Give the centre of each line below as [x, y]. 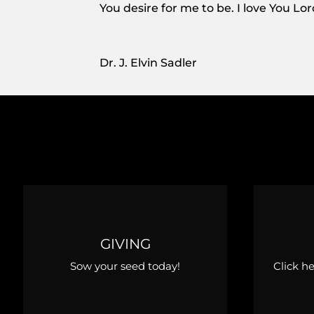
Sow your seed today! [125, 266]
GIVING [125, 244]
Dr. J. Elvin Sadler [148, 62]
